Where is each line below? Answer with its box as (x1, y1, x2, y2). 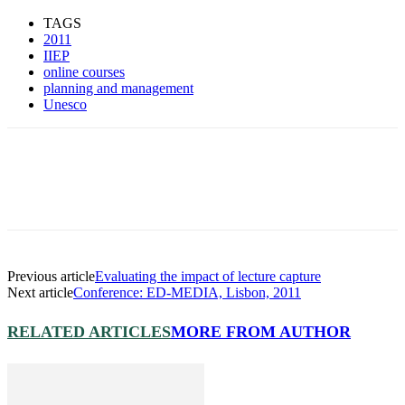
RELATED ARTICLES (7, 322, 171, 341)
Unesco (43, 96, 87, 112)
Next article (7, 284, 73, 300)
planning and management (43, 80, 193, 96)
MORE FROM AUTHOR (171, 322, 351, 341)
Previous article (7, 268, 95, 284)
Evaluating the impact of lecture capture (95, 268, 321, 284)
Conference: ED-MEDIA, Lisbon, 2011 (73, 284, 301, 300)
